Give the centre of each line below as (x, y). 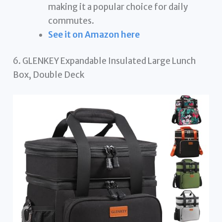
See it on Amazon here (94, 34)
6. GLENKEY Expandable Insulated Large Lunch (105, 61)
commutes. (71, 21)
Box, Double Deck (49, 75)
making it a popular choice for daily (118, 7)
